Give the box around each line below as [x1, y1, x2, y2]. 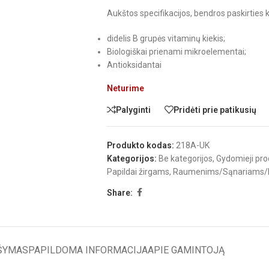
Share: [106, 187, 133, 198]
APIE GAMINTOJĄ [147, 244, 225, 256]
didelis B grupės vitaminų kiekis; [106, 34, 225, 43]
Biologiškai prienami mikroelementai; [106, 47, 246, 56]
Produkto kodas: [106, 141, 176, 150]
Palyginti [115, 104, 151, 115]
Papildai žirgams [106, 167, 169, 177]
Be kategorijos [158, 154, 213, 163]
